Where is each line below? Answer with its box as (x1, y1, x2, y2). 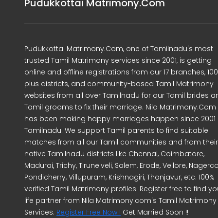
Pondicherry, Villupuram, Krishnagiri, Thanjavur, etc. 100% (24, 172, 215, 182)
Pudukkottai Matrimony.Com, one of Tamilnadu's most (24, 43, 213, 54)
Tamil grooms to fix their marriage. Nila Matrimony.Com (24, 102, 216, 112)
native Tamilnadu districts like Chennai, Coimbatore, (24, 148, 204, 159)
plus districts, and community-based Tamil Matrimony (24, 78, 214, 89)
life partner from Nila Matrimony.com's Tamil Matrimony (24, 195, 217, 205)
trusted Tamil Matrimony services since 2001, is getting (24, 55, 212, 65)
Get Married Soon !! (121, 207, 188, 217)
